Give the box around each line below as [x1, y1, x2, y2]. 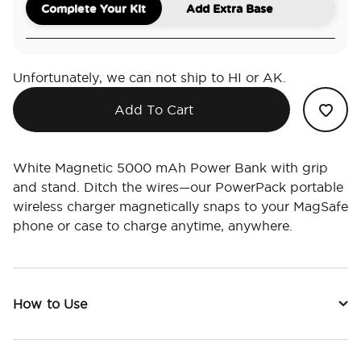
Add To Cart [114, 102, 193, 118]
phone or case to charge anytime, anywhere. [13, 218, 293, 234]
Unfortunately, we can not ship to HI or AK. [13, 70, 286, 85]
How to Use [13, 297, 88, 312]
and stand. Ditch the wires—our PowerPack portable [13, 180, 343, 195]
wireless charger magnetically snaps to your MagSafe [13, 199, 348, 214]
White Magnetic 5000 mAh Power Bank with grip [13, 160, 328, 176]
